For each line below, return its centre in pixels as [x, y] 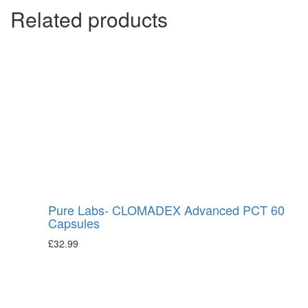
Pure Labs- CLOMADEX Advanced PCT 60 [166, 209]
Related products [89, 19]
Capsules [74, 222]
